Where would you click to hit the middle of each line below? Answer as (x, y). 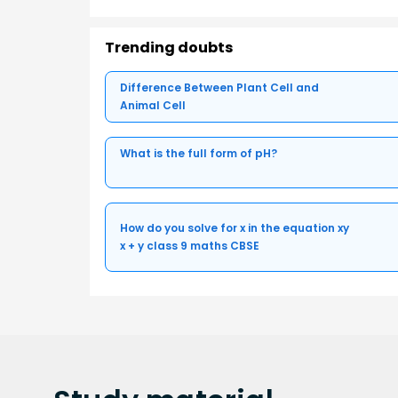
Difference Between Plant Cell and (219, 87)
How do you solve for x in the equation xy (235, 227)
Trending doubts (169, 47)
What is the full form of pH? (199, 153)
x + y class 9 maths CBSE (190, 245)
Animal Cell (153, 105)
